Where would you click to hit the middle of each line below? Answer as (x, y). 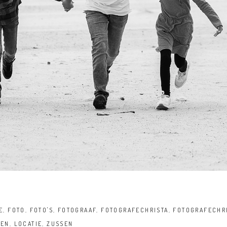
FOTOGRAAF (77, 210)
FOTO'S (41, 210)
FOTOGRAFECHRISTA (135, 210)
